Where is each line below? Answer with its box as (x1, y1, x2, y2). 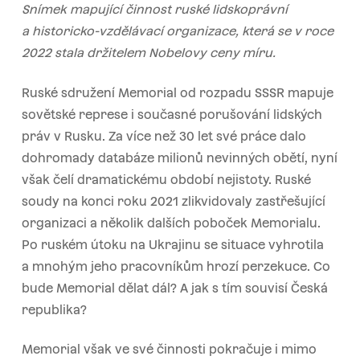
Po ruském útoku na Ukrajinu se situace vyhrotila (21, 237, 324, 252)
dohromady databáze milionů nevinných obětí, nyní (21, 150, 337, 165)
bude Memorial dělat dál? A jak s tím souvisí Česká (21, 280, 328, 295)
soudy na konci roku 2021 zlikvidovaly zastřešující (21, 194, 325, 208)
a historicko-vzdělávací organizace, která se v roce (21, 24, 333, 39)
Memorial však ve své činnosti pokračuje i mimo (21, 342, 317, 357)
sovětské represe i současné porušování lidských (21, 107, 322, 121)
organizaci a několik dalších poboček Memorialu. (21, 215, 321, 230)
